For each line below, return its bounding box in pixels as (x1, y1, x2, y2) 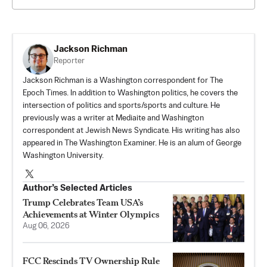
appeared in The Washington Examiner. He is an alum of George (23, 139, 241, 147)
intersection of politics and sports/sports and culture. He (23, 101, 220, 110)
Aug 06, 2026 (23, 222, 70, 230)
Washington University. (23, 151, 104, 160)
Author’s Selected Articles (23, 183, 132, 193)
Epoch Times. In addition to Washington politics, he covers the (23, 89, 238, 97)
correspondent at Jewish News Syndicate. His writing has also (23, 126, 240, 135)
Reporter (54, 57, 85, 65)
